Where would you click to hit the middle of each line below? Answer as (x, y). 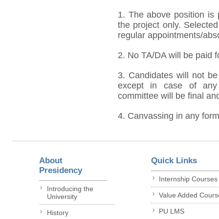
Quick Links (174, 160)
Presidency (60, 170)
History (57, 213)
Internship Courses (188, 179)
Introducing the (70, 189)
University (62, 197)
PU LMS (172, 211)
